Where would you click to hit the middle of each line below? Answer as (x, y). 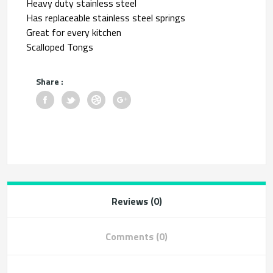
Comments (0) (136, 236)
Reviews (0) (136, 201)
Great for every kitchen (74, 32)
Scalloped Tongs (60, 47)
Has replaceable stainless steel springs (106, 17)
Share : (50, 81)
